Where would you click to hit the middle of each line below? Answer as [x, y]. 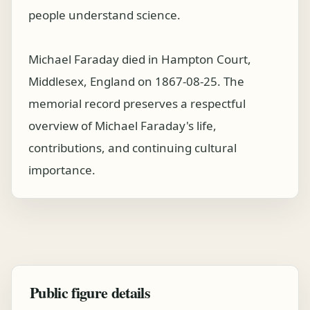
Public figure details [90, 292]
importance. [62, 170]
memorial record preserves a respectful [137, 103]
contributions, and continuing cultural [133, 148]
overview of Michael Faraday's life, [122, 126]
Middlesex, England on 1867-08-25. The [136, 81]
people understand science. [104, 15]
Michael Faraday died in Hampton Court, [140, 59]
